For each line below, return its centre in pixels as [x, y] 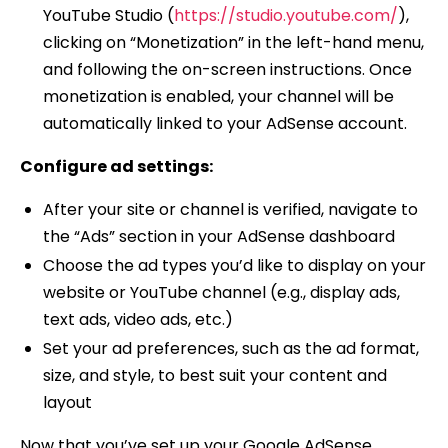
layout [67, 402]
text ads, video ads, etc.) [137, 319]
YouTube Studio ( [108, 15]
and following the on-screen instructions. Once [227, 69]
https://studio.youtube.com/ [285, 15]
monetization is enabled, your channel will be [218, 96]
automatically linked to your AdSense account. [224, 123]
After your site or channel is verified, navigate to [230, 209]
